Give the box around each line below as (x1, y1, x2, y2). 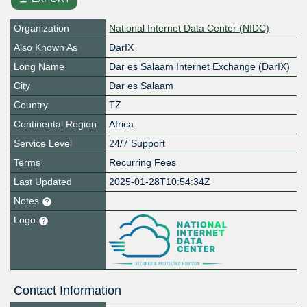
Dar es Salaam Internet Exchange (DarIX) (109, 61, 291, 73)
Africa (109, 119, 134, 130)
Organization (14, 23, 69, 34)
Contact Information (14, 284, 121, 298)
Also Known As (14, 42, 77, 53)
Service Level (14, 138, 72, 149)
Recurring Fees (109, 157, 177, 169)
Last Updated (14, 176, 72, 188)
